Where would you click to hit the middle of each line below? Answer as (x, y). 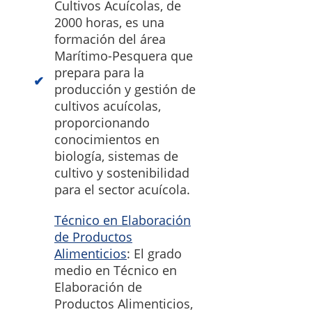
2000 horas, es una (109, 23)
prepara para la (99, 73)
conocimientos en (107, 140)
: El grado (154, 254)
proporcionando (102, 123)
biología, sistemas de (116, 156)
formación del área (110, 39)
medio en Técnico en (116, 271)
